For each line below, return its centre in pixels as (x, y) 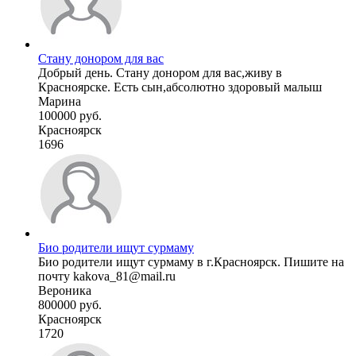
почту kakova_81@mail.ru (107, 276)
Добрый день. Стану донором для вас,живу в (160, 72)
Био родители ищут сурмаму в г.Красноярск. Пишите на (191, 261)
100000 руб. (70, 115)
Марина (60, 101)
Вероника (65, 290)
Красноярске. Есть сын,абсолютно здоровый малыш (180, 87)
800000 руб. (70, 304)
